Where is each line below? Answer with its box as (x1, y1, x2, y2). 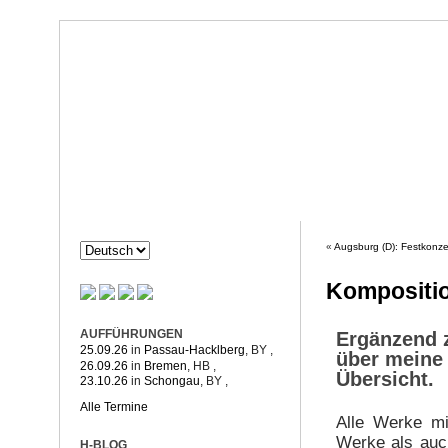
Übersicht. (335, 368, 434, 391)
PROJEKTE (371, 200, 441, 215)
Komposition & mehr (100, 143, 262, 163)
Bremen (144, 358, 187, 373)
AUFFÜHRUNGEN (80, 327, 183, 341)
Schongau (144, 374, 200, 389)
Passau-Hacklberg (144, 342, 245, 357)
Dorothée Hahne (80, 95, 333, 132)
